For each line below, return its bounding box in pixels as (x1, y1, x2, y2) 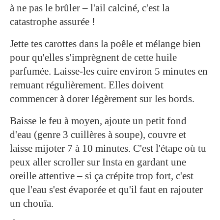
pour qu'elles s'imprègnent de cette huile (10, 51, 177, 63)
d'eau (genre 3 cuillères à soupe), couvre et (10, 128, 186, 140)
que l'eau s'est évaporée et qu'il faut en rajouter (10, 183, 203, 195)
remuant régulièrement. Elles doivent (10, 79, 164, 91)
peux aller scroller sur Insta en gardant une (10, 156, 186, 168)
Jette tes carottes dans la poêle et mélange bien (10, 37, 201, 50)
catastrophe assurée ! (10, 15, 95, 27)
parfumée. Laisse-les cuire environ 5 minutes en (10, 65, 208, 77)
